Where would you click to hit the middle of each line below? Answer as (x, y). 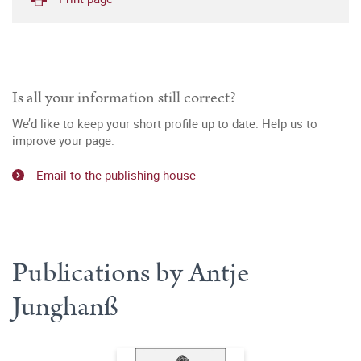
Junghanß (65, 307)
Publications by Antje (131, 273)
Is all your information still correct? (124, 98)
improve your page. (63, 140)
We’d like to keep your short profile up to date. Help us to (165, 123)
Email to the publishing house (116, 174)
